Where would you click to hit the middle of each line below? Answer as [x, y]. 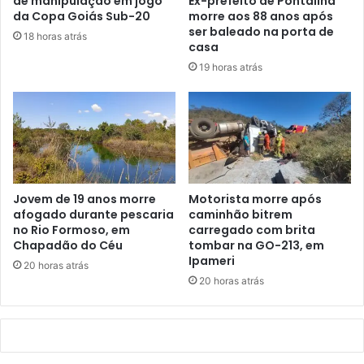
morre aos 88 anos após [261, 17]
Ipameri [212, 261]
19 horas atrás [231, 67]
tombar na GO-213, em [256, 246]
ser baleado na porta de [261, 32]
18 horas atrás [55, 36]
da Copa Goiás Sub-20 [82, 16]
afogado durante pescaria [93, 215]
